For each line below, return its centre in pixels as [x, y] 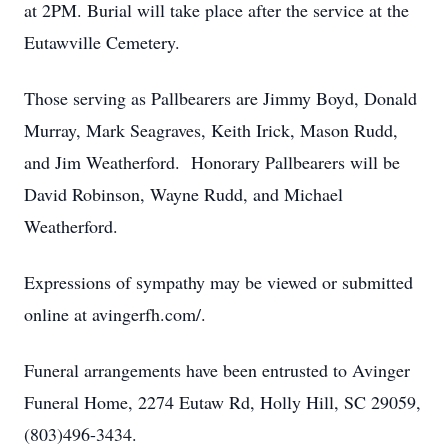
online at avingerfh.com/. [115, 314]
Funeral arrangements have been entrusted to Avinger [217, 370]
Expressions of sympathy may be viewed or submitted [218, 282]
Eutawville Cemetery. [102, 42]
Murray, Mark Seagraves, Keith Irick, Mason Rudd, [211, 130]
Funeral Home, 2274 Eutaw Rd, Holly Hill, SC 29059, [222, 402]
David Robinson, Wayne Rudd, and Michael [183, 194]
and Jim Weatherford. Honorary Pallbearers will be [212, 162]
